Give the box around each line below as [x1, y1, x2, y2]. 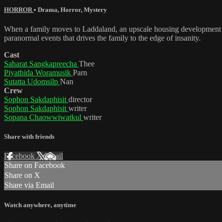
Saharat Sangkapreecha [4, 59, 79, 68]
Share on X [4, 171, 40, 180]
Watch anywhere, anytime [4, 201, 76, 209]
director [68, 95, 92, 104]
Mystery [84, 5, 107, 13]
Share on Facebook [4, 161, 65, 170]
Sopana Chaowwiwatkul [4, 112, 83, 121]
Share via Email [4, 181, 54, 190]
